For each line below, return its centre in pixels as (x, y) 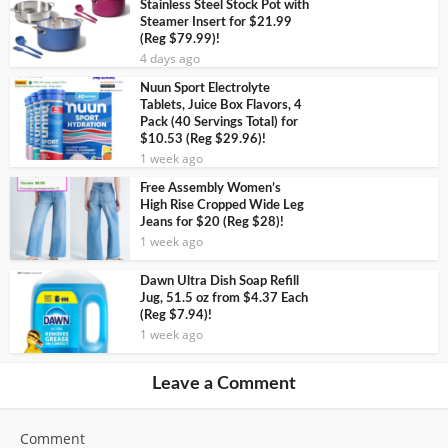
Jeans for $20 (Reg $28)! (212, 223)
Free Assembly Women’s (210, 189)
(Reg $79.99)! (180, 40)
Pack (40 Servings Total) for (219, 123)
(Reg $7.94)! (176, 316)
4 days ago (170, 59)
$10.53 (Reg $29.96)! (203, 140)
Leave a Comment (224, 383)
